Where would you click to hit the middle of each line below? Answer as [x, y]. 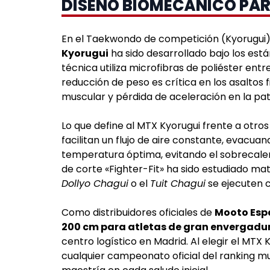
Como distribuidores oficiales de [138, 212]
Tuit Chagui [178, 183]
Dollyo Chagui [95, 183]
